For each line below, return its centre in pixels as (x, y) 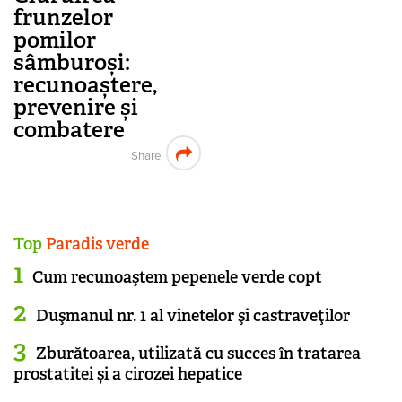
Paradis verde (96, 245)
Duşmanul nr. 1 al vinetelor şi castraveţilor (193, 315)
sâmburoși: (72, 63)
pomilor (55, 40)
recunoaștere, (85, 85)
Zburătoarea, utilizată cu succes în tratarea (198, 353)
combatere (69, 130)
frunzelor (63, 18)
